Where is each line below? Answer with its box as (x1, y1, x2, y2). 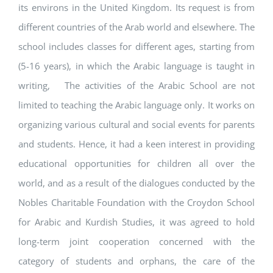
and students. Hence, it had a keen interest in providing (18, 137, 255, 150)
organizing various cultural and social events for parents (18, 118, 255, 130)
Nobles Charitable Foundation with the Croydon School (18, 196, 255, 208)
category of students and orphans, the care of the (18, 254, 255, 267)
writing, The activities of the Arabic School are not (18, 79, 255, 91)
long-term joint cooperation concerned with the (18, 235, 255, 247)
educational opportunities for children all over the (18, 157, 255, 169)
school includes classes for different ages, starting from (18, 40, 255, 52)
